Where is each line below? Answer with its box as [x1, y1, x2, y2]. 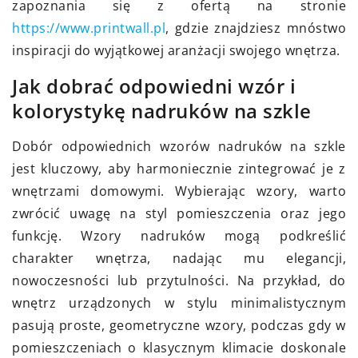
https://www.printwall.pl [12, 19, 165, 38]
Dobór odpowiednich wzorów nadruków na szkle [12, 137, 346, 156]
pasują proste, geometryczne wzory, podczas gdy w [12, 316, 346, 335]
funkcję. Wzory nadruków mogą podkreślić [12, 227, 346, 245]
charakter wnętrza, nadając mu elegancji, [12, 249, 346, 268]
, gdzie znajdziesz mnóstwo [165, 19, 346, 38]
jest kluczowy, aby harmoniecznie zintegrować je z [12, 160, 346, 178]
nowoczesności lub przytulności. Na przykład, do [12, 272, 346, 290]
